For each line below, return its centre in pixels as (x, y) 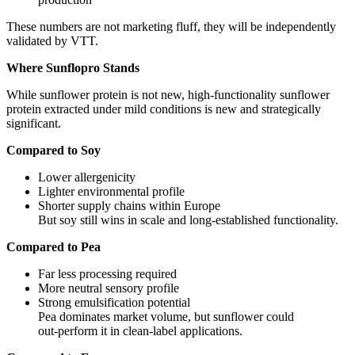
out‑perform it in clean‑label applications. (140, 331)
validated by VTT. (52, 41)
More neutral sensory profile (109, 288)
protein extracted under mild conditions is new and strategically (164, 109)
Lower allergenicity (87, 177)
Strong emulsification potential (114, 303)
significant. (34, 124)
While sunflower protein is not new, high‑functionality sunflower (168, 95)
